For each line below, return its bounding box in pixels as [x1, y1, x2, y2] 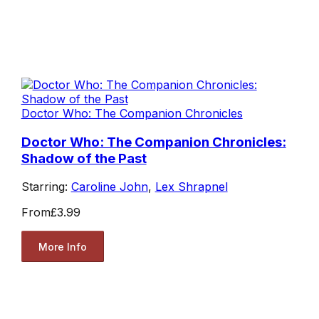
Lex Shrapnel [155, 179, 228, 194]
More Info [38, 240, 87, 253]
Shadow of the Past [21, 150, 147, 167]
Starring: [21, 179, 71, 194]
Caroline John [70, 179, 148, 194]
